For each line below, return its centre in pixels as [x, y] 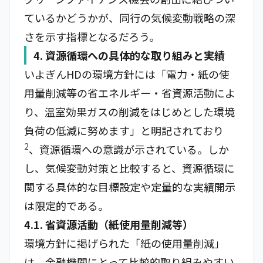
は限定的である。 [66, 205]
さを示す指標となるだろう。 [92, 36]
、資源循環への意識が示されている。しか [129, 149]
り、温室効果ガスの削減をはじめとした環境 [129, 112]
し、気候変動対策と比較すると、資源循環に [129, 168]
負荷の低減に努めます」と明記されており [124, 130]
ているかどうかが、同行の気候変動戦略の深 [130, 18]
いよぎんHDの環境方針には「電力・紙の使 [127, 74]
